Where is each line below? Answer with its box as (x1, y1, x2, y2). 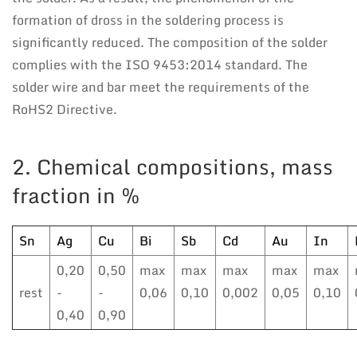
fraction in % (12, 178, 140, 212)
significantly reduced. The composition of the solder (12, 31, 328, 53)
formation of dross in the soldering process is (12, 9, 284, 30)
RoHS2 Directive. (12, 98, 117, 120)
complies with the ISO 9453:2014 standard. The (12, 53, 308, 75)
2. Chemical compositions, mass (12, 149, 333, 183)
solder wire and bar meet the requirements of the (12, 76, 309, 97)
